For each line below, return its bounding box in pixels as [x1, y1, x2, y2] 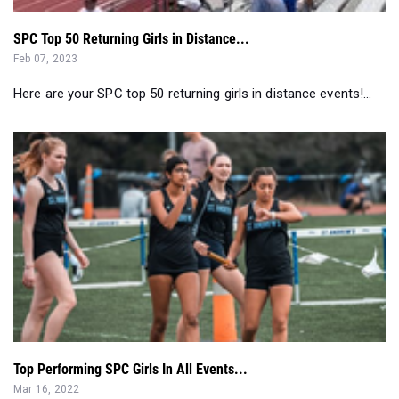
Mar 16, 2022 [13, 383, 80, 396]
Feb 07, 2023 [13, 53, 78, 66]
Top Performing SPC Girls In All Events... [13, 361, 248, 379]
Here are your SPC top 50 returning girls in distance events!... [13, 85, 372, 102]
